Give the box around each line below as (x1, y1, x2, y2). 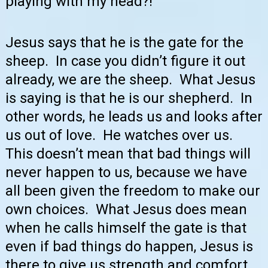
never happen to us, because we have (5, 164, 247, 181)
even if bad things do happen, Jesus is (5, 238, 253, 255)
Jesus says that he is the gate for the (5, 34, 243, 51)
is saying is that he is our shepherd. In (5, 90, 252, 107)
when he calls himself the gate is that (5, 220, 246, 237)
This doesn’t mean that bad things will (5, 145, 251, 163)
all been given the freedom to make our (5, 182, 260, 200)
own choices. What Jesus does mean (5, 201, 247, 218)
